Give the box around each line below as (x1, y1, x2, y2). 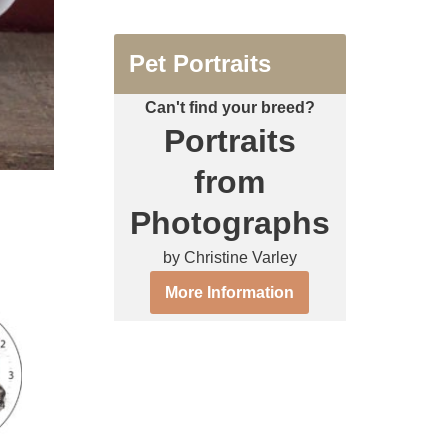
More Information (165, 283, 295, 301)
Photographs (129, 204, 330, 241)
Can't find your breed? (144, 98, 315, 116)
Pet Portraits (128, 49, 271, 77)
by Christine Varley (162, 248, 297, 266)
